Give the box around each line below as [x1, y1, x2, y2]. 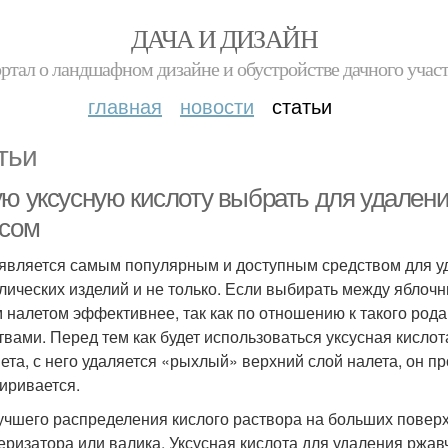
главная [88, 91, 162, 120]
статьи [272, 91, 332, 120]
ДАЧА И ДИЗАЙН [130, 21, 318, 55]
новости [180, 91, 254, 120]
